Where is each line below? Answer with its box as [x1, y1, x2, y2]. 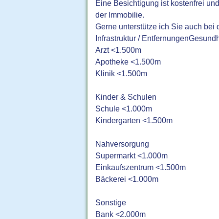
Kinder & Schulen [95, 92, 157, 102]
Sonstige [95, 198, 127, 207]
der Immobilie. [95, 10, 145, 20]
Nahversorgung [95, 139, 150, 149]
